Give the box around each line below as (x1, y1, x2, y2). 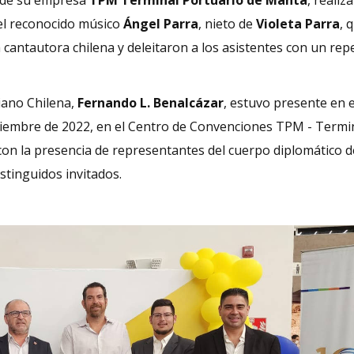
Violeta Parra (256, 14, 340, 32)
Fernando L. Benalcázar (77, 93, 224, 111)
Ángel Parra (123, 14, 198, 32)
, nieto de (198, 14, 256, 32)
